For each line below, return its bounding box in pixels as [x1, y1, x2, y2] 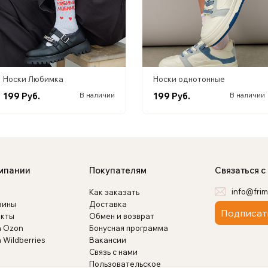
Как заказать [89, 187, 140, 197]
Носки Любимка [3, 74, 64, 84]
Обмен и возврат [89, 211, 155, 221]
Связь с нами [89, 246, 138, 257]
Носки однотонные [153, 74, 225, 84]
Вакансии [89, 234, 127, 245]
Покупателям [89, 164, 147, 176]
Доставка [89, 199, 127, 209]
